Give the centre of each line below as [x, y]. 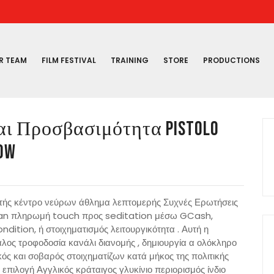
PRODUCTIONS [231, 61]
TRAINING [130, 61]
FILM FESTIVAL [69, 61]
